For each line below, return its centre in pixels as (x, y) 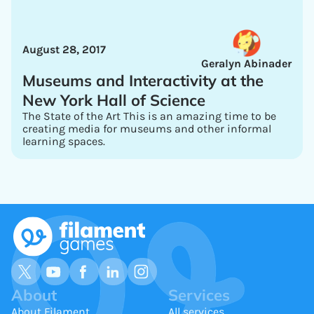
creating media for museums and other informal (147, 129)
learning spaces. (64, 141)
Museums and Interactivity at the (143, 81)
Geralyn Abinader (246, 63)
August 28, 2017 (64, 50)
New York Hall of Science (114, 100)
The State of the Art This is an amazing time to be (149, 116)
